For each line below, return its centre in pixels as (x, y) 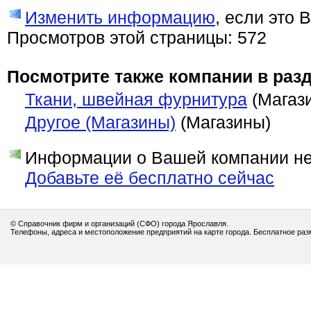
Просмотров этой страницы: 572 (137, 37)
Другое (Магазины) (100, 122)
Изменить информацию (120, 17)
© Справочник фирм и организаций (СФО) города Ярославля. (119, 224)
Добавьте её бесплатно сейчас (150, 178)
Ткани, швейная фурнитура (136, 99)
